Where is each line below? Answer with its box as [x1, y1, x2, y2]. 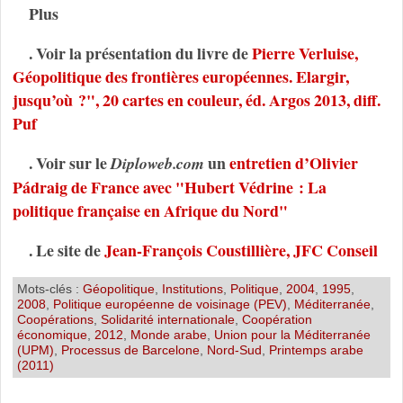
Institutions [161, 282, 223, 297]
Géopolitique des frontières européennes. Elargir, [12, 64, 349, 88]
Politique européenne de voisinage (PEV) [52, 297, 287, 312]
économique [16, 327, 87, 343]
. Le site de [28, 237, 104, 262]
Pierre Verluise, [251, 40, 358, 65]
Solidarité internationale [100, 312, 235, 327]
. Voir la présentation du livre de [28, 40, 252, 65]
